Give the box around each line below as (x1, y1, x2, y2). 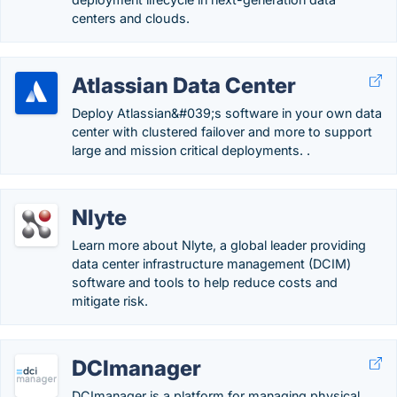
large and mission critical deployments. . (72, 143, 310, 158)
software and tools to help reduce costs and (72, 275, 338, 290)
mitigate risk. (72, 293, 148, 308)
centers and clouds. (72, 11, 190, 26)
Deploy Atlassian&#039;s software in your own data (72, 105, 382, 121)
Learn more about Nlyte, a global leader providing (72, 237, 366, 253)
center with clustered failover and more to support (72, 124, 372, 139)
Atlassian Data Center (72, 73, 296, 98)
